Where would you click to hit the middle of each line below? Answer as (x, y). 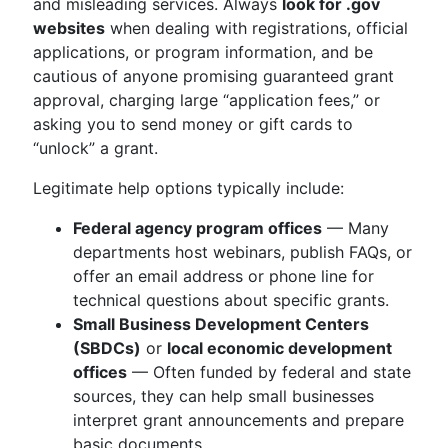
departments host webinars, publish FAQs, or (242, 252)
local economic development (279, 348)
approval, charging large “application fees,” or (206, 100)
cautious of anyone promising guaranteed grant (213, 76)
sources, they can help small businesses (223, 396)
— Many (355, 228)
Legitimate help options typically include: (188, 188)
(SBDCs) (107, 348)
